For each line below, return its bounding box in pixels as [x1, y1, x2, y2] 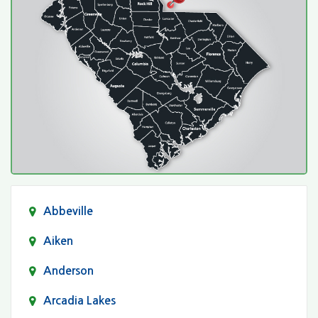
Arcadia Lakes [43, 295, 116, 306]
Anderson [43, 265, 94, 276]
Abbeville [43, 205, 93, 216]
